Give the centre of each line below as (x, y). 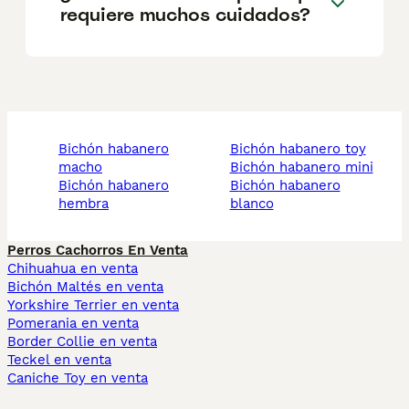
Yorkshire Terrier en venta (93, 305)
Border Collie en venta (82, 342)
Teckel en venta (59, 360)
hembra (84, 204)
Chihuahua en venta (73, 269)
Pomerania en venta (73, 324)
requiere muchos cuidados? (185, 14)
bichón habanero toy (302, 149)
